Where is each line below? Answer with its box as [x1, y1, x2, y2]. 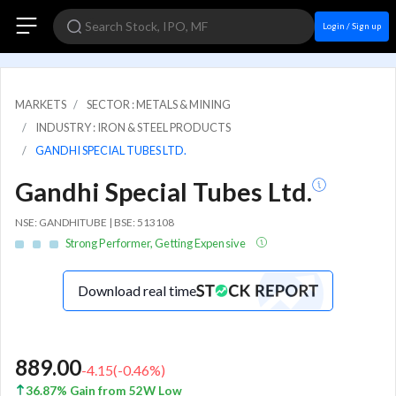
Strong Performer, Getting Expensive [65, 235, 248, 250]
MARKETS [15, 97, 66, 111]
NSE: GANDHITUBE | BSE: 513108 [15, 216, 174, 229]
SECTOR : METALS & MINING [87, 97, 231, 111]
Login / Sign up [323, 21, 381, 31]
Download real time [78, 281, 196, 299]
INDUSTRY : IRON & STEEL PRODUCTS [35, 120, 231, 134]
